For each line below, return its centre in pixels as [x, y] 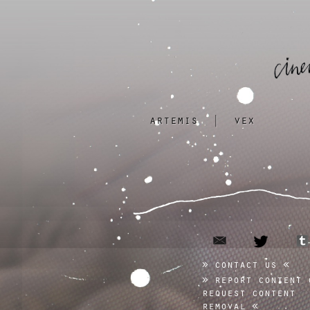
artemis [174, 120]
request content [249, 292]
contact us [246, 264]
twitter [285, 239]
